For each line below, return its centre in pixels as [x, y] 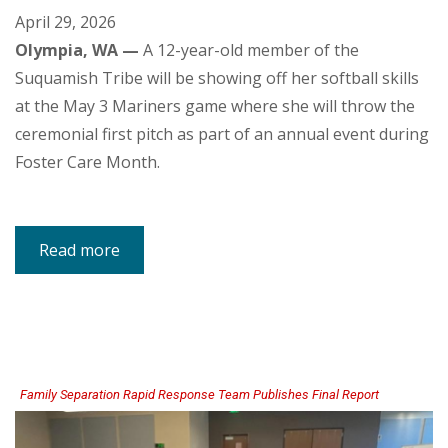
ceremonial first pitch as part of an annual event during [222, 134]
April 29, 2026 [65, 22]
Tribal [141, 274]
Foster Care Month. [87, 162]
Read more [79, 250]
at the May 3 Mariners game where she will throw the [215, 106]
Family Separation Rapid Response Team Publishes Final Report [199, 395]
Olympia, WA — [77, 50]
